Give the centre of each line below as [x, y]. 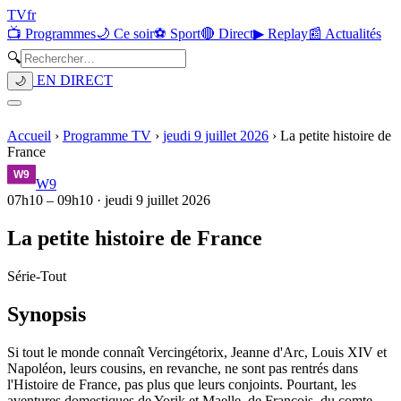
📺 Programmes [51, 34]
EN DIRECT [73, 80]
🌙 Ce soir [125, 34]
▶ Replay [281, 34]
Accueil [29, 136]
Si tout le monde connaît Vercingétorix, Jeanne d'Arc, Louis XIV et [197, 352]
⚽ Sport [177, 34]
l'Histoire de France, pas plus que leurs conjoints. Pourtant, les [182, 384]
